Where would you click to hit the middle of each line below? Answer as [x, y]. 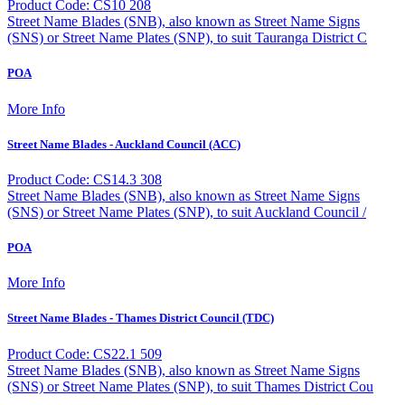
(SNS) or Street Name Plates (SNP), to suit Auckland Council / [187, 212]
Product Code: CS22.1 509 [85, 353]
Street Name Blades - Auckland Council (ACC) [124, 144]
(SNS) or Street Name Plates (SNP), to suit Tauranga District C [187, 38]
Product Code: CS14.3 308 [85, 179]
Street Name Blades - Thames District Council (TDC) [141, 318]
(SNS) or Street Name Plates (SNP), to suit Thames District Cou [190, 386]
